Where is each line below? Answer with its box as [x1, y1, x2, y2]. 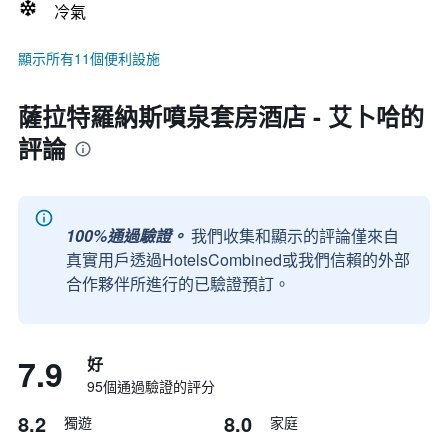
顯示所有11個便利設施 [18, 48, 160, 68]
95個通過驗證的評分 [87, 376, 215, 396]
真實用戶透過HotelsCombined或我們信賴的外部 [66, 248, 410, 271]
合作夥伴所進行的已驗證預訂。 [66, 272, 290, 295]
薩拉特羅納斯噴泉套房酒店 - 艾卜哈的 [18, 99, 424, 133]
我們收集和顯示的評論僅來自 [191, 224, 399, 247]
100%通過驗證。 [66, 224, 187, 247]
